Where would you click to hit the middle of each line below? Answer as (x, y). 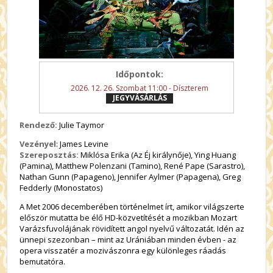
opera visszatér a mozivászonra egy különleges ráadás (123, 250)
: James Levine (83, 144)
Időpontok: (140, 74)
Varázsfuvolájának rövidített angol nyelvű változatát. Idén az (132, 229)
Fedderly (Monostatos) (61, 188)
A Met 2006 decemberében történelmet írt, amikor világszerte (132, 207)
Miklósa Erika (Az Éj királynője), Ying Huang (158, 155)
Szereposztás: (49, 155)
